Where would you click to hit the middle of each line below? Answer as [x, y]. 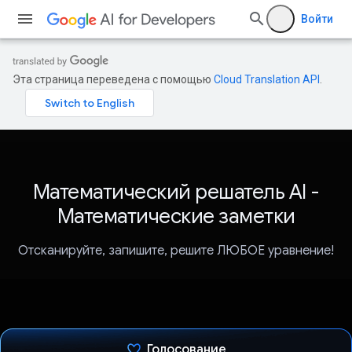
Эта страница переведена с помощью [113, 79]
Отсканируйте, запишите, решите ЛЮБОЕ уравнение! [176, 251]
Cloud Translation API [267, 79]
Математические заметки [176, 216]
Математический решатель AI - [176, 192]
